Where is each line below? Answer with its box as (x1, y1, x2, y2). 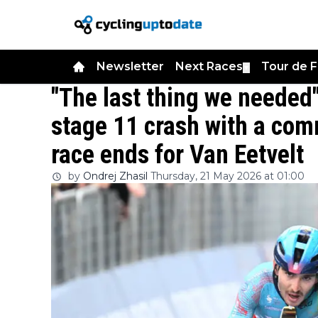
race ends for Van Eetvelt (51, 140, 304, 170)
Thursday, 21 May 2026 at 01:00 (150, 170, 305, 182)
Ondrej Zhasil (83, 170, 148, 182)
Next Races (175, 60, 243, 73)
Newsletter (97, 60, 164, 73)
